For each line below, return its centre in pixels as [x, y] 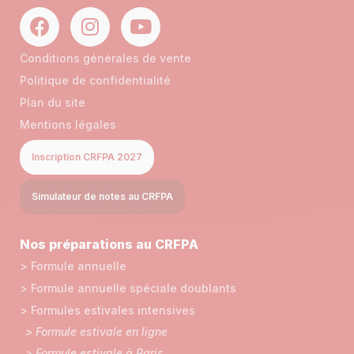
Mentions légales [68, 124]
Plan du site [53, 102]
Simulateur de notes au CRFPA [102, 196]
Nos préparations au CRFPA [109, 244]
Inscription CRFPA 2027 [87, 156]
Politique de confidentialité [95, 80]
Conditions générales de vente [105, 58]
